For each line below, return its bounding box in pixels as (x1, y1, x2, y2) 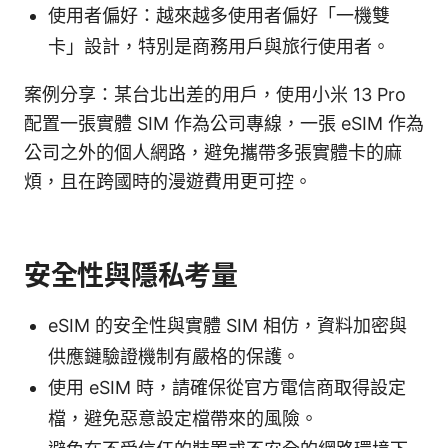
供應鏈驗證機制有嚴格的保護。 (48, 345, 300, 367)
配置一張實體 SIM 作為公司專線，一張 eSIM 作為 (24, 112, 424, 134)
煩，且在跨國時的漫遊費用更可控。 (24, 170, 312, 192)
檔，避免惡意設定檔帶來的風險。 (48, 407, 318, 429)
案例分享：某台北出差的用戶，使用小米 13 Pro (24, 83, 406, 105)
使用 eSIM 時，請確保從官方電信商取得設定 (48, 376, 406, 398)
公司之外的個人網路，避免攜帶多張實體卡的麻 (24, 141, 402, 163)
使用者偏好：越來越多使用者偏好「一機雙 (48, 4, 390, 26)
